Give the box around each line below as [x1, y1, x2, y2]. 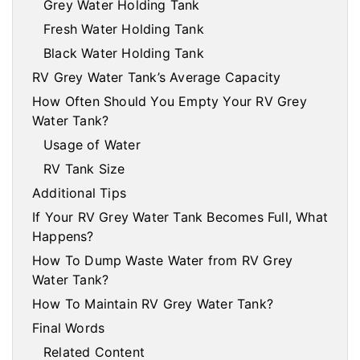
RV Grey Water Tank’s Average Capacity [32, 69, 281, 86]
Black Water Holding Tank [43, 45, 204, 62]
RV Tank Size [43, 161, 125, 178]
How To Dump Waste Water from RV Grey [32, 252, 293, 269]
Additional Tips [32, 185, 126, 202]
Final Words [32, 320, 105, 337]
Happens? [32, 228, 94, 245]
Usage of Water [43, 137, 141, 153]
